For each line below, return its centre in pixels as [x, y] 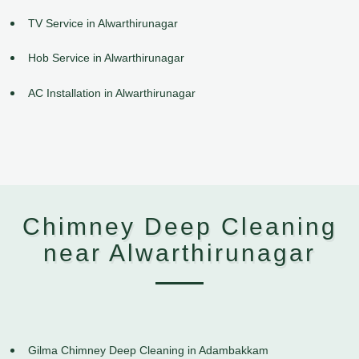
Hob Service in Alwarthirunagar [106, 58]
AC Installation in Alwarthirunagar [112, 93]
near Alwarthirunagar [179, 253]
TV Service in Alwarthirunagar [103, 23]
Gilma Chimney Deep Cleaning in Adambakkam [148, 351]
